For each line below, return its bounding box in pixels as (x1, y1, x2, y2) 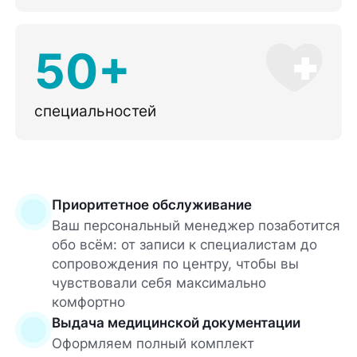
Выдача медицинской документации (51, 315, 300, 331)
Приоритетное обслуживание (51, 197, 252, 214)
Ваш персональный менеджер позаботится (51, 218, 340, 234)
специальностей (34, 100, 156, 120)
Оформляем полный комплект (51, 335, 254, 352)
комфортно (51, 294, 125, 311)
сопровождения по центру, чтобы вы (51, 256, 299, 273)
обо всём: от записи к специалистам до (51, 237, 317, 253)
